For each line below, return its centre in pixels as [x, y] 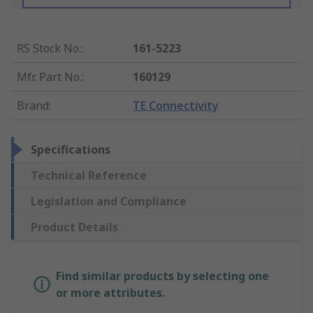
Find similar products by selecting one [162, 276]
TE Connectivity [176, 106]
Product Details [74, 227]
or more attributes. [110, 293]
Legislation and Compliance [109, 202]
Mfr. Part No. [49, 77]
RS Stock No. [49, 49]
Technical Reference [89, 176]
